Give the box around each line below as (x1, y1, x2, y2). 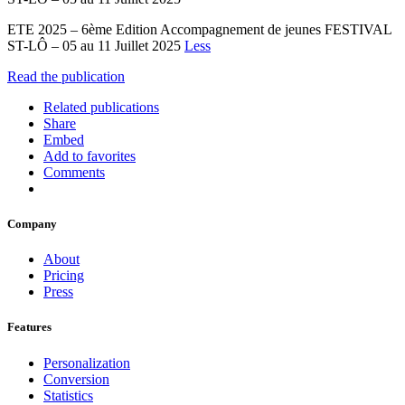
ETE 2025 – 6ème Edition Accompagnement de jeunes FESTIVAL (7, 21, 391, 37)
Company (7, 217, 57, 231)
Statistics (43, 387, 93, 403)
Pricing (43, 268, 84, 284)
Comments (43, 164, 105, 180)
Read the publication (7, 68, 125, 84)
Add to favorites (43, 147, 136, 164)
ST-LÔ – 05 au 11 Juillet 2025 (7, 37, 184, 53)
